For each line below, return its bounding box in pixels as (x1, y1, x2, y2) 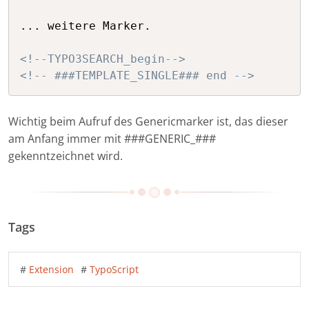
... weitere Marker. (20, 19, 151, 32)
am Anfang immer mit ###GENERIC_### (8, 131, 216, 146)
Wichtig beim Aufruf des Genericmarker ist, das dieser (8, 114, 288, 129)
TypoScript (90, 263, 139, 276)
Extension (29, 263, 74, 276)
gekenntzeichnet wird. (8, 148, 123, 163)
